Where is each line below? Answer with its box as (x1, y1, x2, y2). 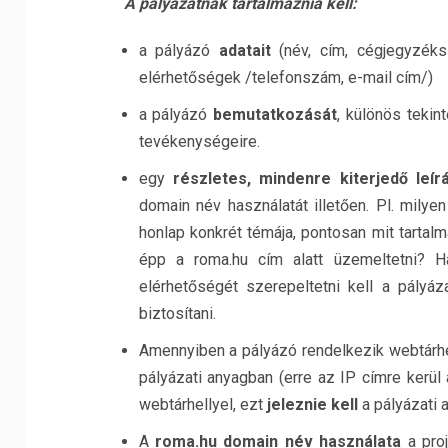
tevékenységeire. (138, 132, 260, 151)
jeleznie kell (266, 395, 358, 414)
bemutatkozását (213, 105, 338, 124)
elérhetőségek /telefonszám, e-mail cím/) (138, 68, 433, 87)
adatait (218, 41, 271, 60)
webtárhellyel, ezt (138, 395, 267, 414)
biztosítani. (138, 304, 216, 323)
